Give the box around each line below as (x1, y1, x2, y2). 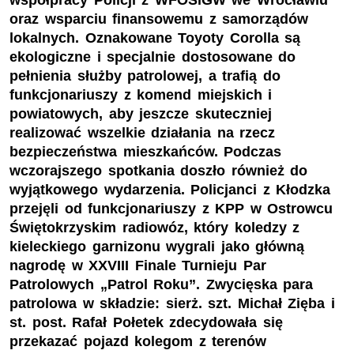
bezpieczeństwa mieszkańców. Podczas (9, 144, 282, 160)
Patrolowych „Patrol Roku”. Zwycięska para (9, 277, 314, 293)
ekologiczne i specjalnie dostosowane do (9, 49, 296, 66)
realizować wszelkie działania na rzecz (9, 125, 276, 141)
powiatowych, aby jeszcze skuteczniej (9, 106, 272, 122)
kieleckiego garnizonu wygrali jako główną (9, 239, 305, 255)
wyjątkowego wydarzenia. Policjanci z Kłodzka (9, 182, 331, 198)
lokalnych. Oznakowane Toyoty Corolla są (9, 30, 301, 47)
